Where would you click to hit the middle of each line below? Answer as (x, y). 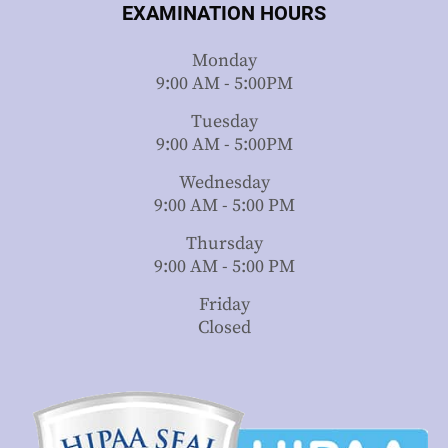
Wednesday (224, 183)
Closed (224, 328)
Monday (224, 61)
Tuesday (224, 122)
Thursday (224, 244)
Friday (224, 305)
